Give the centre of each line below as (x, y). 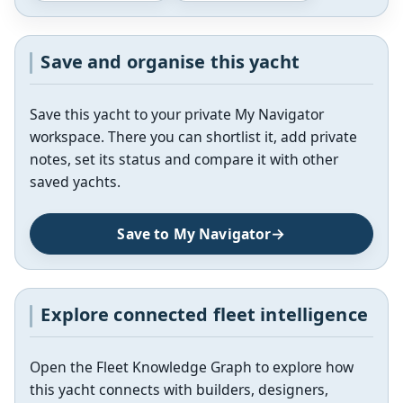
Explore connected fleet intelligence (204, 315)
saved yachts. (75, 182)
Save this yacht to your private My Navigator (177, 115)
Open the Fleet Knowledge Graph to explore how (192, 367)
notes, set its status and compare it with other (184, 160)
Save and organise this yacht (170, 62)
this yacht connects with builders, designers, (179, 390)
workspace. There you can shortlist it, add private (193, 137)
